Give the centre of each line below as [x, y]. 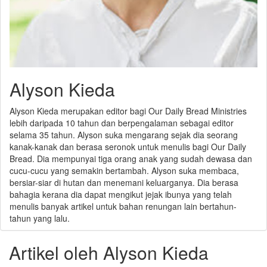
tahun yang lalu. [40, 218]
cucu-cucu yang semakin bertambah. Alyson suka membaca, [124, 170]
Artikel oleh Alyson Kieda [109, 252]
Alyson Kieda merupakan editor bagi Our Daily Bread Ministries [128, 111]
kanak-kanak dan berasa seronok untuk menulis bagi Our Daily [128, 146]
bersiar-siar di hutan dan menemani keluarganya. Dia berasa [124, 182]
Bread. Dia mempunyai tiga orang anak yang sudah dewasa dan [131, 158]
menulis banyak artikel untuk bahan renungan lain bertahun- [123, 206]
